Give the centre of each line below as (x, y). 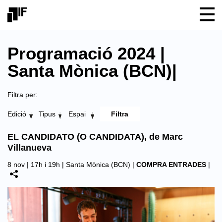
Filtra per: (23, 95)
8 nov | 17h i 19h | (37, 165)
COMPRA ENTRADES (171, 165)
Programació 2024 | (86, 53)
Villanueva (29, 148)
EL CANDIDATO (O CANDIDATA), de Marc (95, 137)
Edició (17, 114)
